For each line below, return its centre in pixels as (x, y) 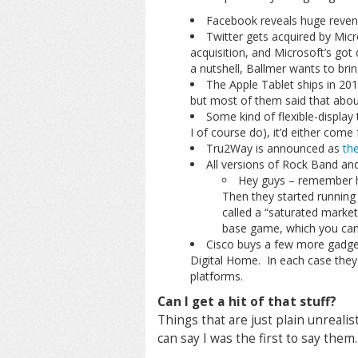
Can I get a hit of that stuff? (247, 302)
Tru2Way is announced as (274, 148)
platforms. (216, 276)
